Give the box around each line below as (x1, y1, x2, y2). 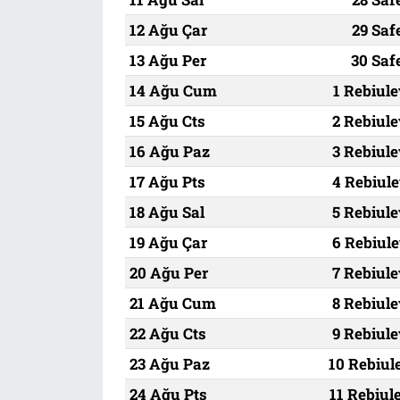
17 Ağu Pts (129, 171, 205, 192)
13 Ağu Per (129, 49, 206, 71)
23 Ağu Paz (129, 353, 210, 374)
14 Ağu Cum (129, 79, 217, 101)
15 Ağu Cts (129, 110, 205, 131)
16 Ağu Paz (129, 140, 210, 162)
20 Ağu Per (129, 262, 208, 283)
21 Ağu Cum (129, 292, 216, 313)
